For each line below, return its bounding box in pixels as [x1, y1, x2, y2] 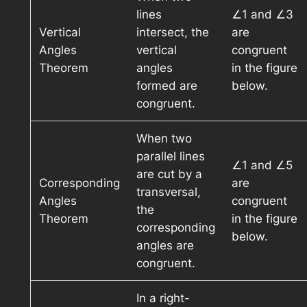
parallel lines [136, 149, 205, 164]
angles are [136, 238, 194, 253]
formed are [136, 79, 197, 93]
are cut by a [136, 167, 202, 182]
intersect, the [136, 25, 209, 40]
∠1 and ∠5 [231, 158, 293, 173]
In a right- [136, 291, 190, 306]
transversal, [136, 185, 201, 199]
